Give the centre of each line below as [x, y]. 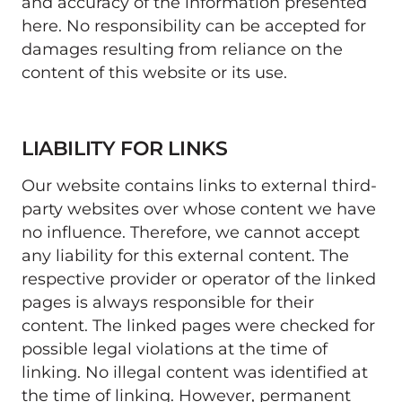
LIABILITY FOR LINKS [125, 148]
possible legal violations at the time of [175, 348]
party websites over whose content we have [199, 208]
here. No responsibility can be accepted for [194, 25]
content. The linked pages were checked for [198, 325]
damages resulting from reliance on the [182, 48]
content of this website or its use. [157, 72]
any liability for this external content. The [185, 255]
